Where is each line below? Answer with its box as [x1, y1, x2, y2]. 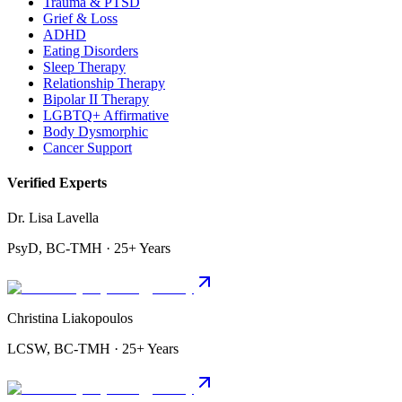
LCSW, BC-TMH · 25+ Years [7, 341, 179, 357]
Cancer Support [43, 139, 132, 155]
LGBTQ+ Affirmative [43, 107, 169, 123]
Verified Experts [7, 174, 107, 190]
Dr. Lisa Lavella [7, 210, 99, 226]
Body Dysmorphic [43, 123, 148, 139]
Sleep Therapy [43, 58, 126, 74]
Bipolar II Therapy [43, 91, 149, 107]
